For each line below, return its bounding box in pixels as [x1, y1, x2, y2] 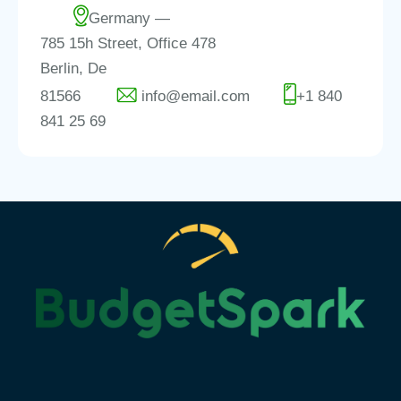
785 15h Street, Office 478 [40, 35, 216, 53]
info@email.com [141, 88, 251, 106]
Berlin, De [40, 60, 107, 78]
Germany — [89, 10, 171, 28]
